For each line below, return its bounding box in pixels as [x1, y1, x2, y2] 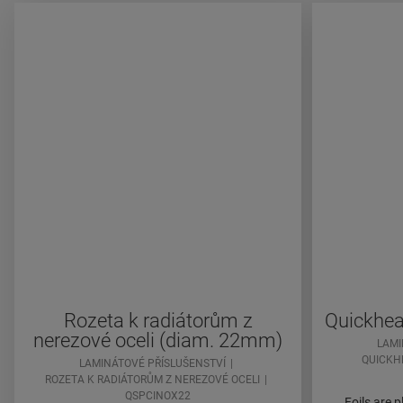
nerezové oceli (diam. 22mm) [33, 329, 282, 353]
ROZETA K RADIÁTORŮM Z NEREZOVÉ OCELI [44, 373, 260, 387]
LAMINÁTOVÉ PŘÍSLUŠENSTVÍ [78, 357, 226, 371]
